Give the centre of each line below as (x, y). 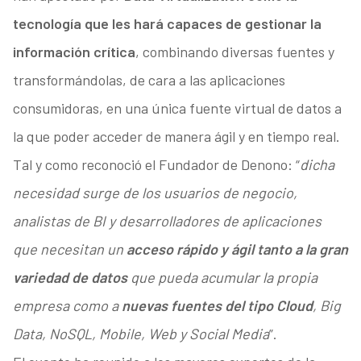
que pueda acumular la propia (222, 278)
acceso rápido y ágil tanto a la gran (237, 249)
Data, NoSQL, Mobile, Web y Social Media (141, 334)
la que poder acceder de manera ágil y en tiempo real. (176, 137)
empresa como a (67, 306)
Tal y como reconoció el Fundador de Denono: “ (156, 165)
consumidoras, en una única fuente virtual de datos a (177, 108)
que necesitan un (69, 249)
